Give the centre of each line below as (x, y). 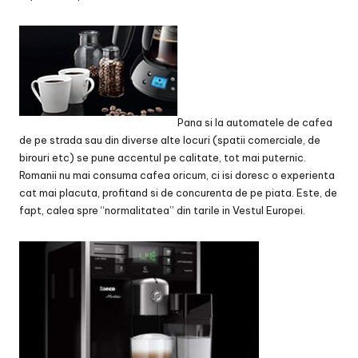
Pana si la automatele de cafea (255, 122)
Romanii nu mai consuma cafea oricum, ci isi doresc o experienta (177, 175)
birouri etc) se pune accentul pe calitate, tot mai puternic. (163, 157)
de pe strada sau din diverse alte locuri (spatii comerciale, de (170, 139)
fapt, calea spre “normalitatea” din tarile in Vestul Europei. (162, 210)
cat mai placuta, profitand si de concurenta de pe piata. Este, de (178, 192)
